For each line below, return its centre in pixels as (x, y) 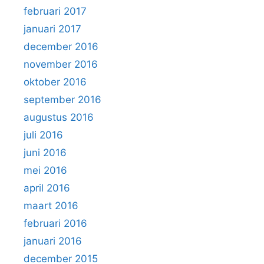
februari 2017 (55, 11)
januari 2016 (53, 241)
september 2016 (62, 100)
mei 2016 (45, 170)
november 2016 (61, 64)
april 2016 (47, 188)
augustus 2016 (59, 117)
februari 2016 (55, 223)
